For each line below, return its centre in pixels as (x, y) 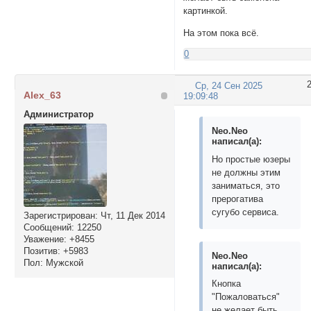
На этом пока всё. (221, 33)
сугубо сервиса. (246, 212)
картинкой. (206, 11)
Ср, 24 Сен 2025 (229, 85)
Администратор (58, 115)
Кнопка (227, 284)
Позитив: (42, 251)
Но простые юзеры (251, 159)
